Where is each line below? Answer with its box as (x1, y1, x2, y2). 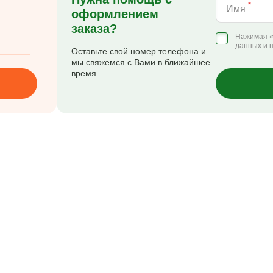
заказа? (71, 22, 117, 35)
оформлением (71, 7, 158, 21)
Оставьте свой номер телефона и (71, 46, 206, 56)
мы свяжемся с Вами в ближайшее (71, 57, 210, 67)
